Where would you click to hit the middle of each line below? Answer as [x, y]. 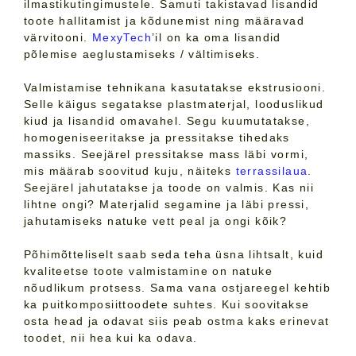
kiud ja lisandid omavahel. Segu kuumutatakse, [167, 121]
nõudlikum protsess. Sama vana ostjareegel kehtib [178, 288]
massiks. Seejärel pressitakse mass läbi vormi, [166, 154]
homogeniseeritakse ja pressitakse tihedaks [157, 137]
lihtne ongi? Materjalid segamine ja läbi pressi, [167, 204]
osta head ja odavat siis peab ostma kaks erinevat [177, 321]
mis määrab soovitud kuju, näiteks [130, 171]
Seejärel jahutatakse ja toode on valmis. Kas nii [169, 188]
